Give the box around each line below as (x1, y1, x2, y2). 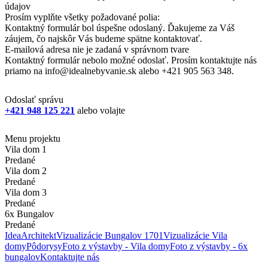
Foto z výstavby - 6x (170, 240, 248, 251)
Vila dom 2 (5, 165, 47, 176)
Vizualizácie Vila (163, 230, 227, 240)
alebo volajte (77, 105, 125, 115)
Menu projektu (5, 133, 60, 144)
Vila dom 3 (5, 187, 47, 197)
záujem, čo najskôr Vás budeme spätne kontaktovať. (5, 33, 202, 44)
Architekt (21, 230, 56, 240)
